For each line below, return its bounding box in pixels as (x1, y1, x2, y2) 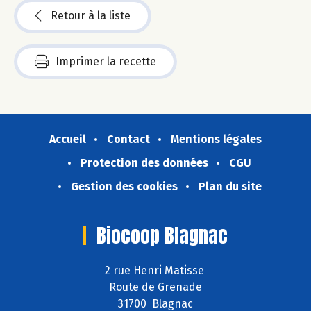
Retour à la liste (51, 8, 131, 22)
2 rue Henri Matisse (104, 264, 207, 278)
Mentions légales (171, 132, 262, 146)
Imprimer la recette (56, 54, 156, 68)
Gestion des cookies (70, 179, 178, 193)
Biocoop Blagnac (96, 220, 228, 250)
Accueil (49, 132, 86, 146)
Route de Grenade (109, 280, 202, 294)
